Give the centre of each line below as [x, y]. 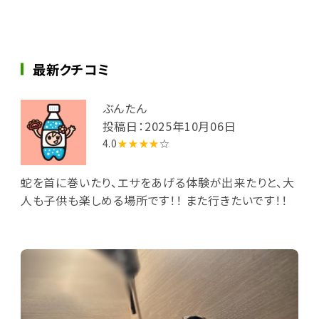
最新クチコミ [71, 69]
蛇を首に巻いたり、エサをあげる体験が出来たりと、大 [157, 182]
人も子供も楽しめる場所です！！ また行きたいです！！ [154, 200]
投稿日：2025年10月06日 [169, 126]
